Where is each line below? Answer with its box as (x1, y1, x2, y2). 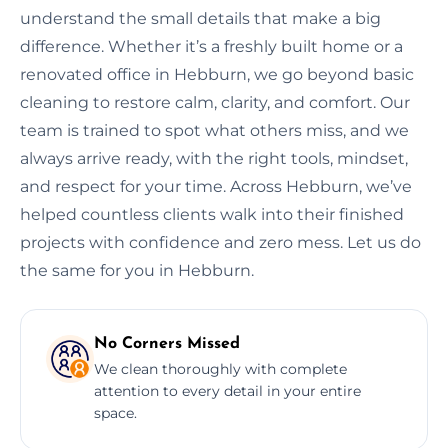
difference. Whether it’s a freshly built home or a (20, 36, 403, 56)
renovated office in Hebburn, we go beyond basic (20, 64, 414, 84)
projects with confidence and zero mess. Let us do (20, 232, 421, 252)
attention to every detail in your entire (94, 381, 361, 400)
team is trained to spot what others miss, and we (20, 120, 409, 140)
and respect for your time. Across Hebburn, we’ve (20, 176, 412, 196)
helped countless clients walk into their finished (20, 204, 404, 224)
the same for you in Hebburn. (20, 260, 254, 280)
